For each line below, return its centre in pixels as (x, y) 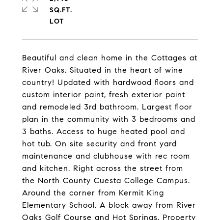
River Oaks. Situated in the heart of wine (103, 70)
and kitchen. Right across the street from (103, 168)
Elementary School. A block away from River (109, 205)
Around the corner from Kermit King (93, 193)
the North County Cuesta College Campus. (106, 180)
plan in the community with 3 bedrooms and (109, 119)
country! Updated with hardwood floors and (108, 82)
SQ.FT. (61, 10)
